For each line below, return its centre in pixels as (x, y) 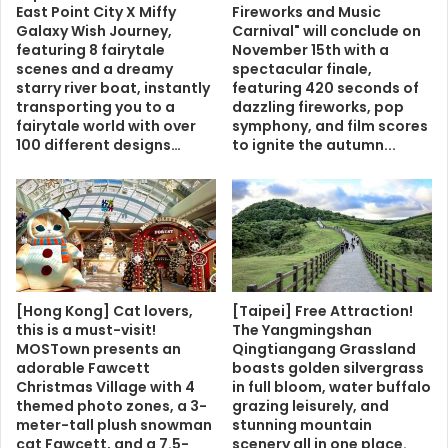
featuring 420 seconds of (325, 88)
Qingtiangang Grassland (324, 348)
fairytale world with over (106, 126)
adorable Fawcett (83, 367)
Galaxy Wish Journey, (94, 31)
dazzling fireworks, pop (318, 107)
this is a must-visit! (86, 329)
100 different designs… (98, 145)
